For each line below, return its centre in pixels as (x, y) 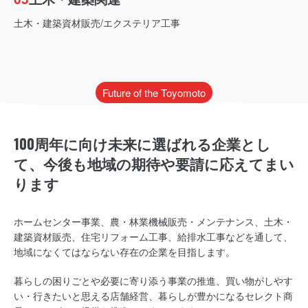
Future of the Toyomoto (154, 92)
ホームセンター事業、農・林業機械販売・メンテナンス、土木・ (153, 222)
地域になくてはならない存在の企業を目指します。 (124, 252)
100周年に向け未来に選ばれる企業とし (142, 143)
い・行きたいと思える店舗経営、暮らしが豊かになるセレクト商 (153, 296)
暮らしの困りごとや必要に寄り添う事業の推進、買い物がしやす (153, 281)
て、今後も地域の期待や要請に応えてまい (154, 163)
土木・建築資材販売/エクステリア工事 (97, 22)
